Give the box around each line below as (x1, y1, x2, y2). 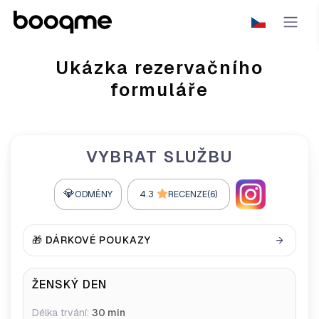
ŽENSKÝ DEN (32, 277, 107, 292)
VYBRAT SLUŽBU (86, 146, 233, 167)
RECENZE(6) (167, 188, 218, 200)
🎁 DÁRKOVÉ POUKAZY (32, 234, 151, 246)
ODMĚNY (74, 188, 113, 200)
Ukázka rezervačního (56, 56, 263, 79)
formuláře (110, 78, 209, 101)
